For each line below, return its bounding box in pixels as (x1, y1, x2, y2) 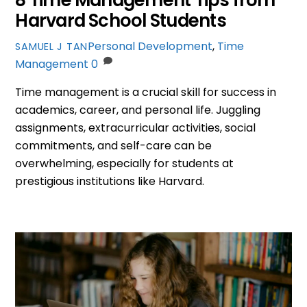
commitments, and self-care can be (15, 137, 212, 153)
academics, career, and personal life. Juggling (15, 101, 261, 118)
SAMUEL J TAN (15, 39, 88, 53)
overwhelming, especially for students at (15, 155, 234, 171)
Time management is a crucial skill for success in (15, 84, 277, 100)
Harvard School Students (15, 8, 226, 33)
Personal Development (88, 38, 213, 54)
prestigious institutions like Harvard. (15, 173, 205, 189)
